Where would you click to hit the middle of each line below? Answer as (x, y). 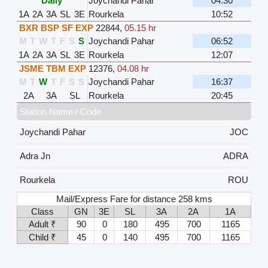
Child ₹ (42, 237)
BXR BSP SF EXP (56, 28)
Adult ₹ (42, 224)
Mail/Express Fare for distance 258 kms (135, 199)
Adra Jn (35, 156)
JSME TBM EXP (52, 68)
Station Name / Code (60, 111)
